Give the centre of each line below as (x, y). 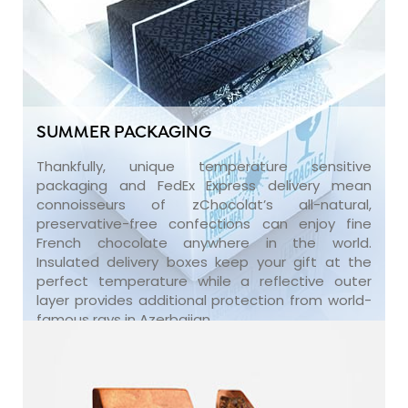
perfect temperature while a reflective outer (204, 280)
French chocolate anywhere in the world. (204, 242)
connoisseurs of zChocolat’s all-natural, (204, 204)
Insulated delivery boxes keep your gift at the (204, 261)
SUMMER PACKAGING (124, 133)
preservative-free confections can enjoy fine (204, 223)
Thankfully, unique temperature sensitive (204, 166)
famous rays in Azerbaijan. (125, 319)
